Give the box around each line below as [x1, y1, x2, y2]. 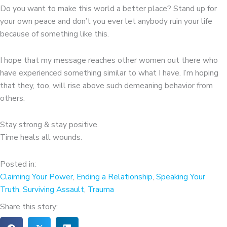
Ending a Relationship [77, 171, 153, 182]
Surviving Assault [23, 183, 84, 195]
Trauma [88, 183, 114, 195]
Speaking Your [156, 171, 205, 182]
